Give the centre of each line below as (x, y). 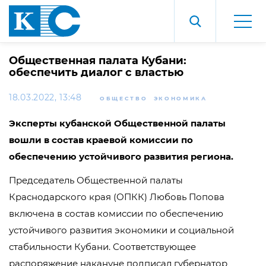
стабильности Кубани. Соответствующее (102, 247)
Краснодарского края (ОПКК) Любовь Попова (117, 197)
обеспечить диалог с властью (96, 72)
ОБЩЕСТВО (123, 98)
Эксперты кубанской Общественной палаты (117, 123)
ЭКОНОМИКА (180, 98)
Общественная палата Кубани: (98, 61)
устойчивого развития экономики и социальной (121, 230)
